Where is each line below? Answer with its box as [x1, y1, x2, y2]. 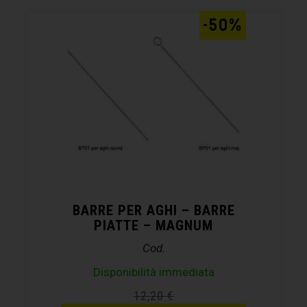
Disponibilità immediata [93, 265, 214, 279]
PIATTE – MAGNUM [94, 217, 213, 234]
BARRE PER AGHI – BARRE [72, 201, 235, 219]
